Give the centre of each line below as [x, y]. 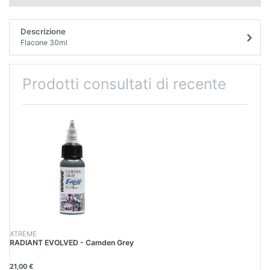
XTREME [23, 234]
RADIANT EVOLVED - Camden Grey [72, 243]
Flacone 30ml [44, 43]
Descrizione [43, 32]
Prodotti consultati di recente [124, 84]
